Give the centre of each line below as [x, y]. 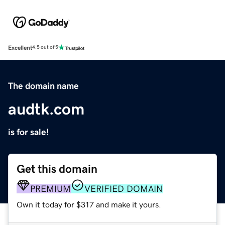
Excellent [20, 47]
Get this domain [57, 169]
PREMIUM [50, 189]
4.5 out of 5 [45, 47]
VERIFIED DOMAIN [124, 189]
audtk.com [46, 109]
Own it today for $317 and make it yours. [89, 204]
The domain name [43, 86]
